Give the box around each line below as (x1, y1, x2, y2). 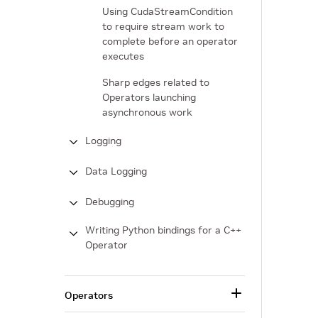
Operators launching (102, 91, 196, 104)
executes (102, 50, 144, 62)
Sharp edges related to (102, 76, 209, 89)
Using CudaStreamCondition (102, 5, 233, 18)
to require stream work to (102, 20, 224, 33)
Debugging (85, 195, 134, 208)
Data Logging (85, 165, 147, 177)
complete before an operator (102, 35, 238, 48)
